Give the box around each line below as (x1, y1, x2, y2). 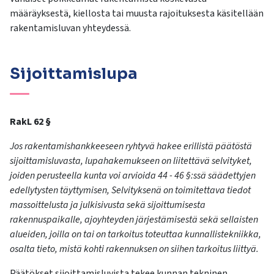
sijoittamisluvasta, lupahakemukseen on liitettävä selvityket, (10, 154, 252, 168)
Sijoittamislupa (10, 64, 138, 84)
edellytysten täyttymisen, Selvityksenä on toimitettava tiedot (10, 183, 251, 198)
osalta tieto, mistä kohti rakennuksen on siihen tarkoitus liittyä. (10, 242, 259, 256)
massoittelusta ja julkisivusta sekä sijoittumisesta (10, 198, 206, 212)
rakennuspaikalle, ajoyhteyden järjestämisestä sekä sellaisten (10, 213, 258, 227)
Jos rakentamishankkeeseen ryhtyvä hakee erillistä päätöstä (10, 139, 252, 154)
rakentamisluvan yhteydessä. (10, 21, 131, 35)
